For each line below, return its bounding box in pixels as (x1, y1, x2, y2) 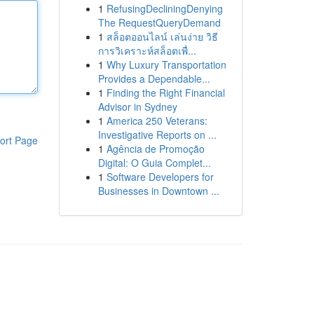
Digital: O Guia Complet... (97, 156, 211, 170)
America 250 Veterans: (106, 114, 207, 128)
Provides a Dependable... (97, 71, 210, 86)
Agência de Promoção (106, 142, 205, 156)
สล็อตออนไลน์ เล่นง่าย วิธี (106, 29, 218, 43)
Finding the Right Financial (106, 86, 225, 100)
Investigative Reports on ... (97, 128, 217, 142)
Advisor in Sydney (97, 100, 177, 114)
